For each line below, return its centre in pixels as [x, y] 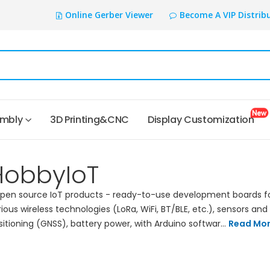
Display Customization [203, 120]
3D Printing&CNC [89, 120]
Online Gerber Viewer [109, 15]
